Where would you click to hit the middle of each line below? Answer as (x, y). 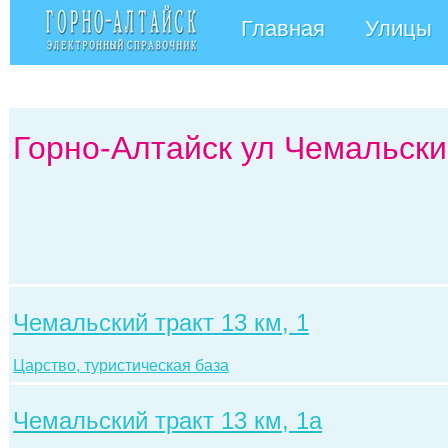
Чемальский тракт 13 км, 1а (167, 420)
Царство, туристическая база (121, 365)
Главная (283, 28)
